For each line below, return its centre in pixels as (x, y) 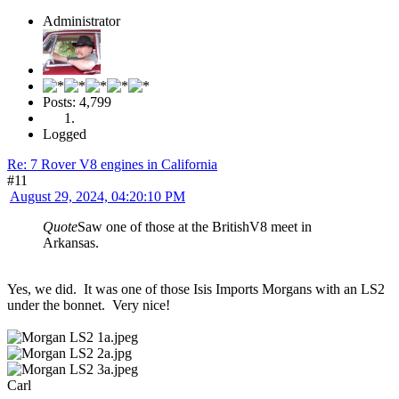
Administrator (81, 20)
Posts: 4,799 (77, 102)
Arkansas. (71, 242)
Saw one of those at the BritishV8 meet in (195, 226)
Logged (65, 134)
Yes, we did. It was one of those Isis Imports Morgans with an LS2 (196, 289)
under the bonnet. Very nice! (89, 305)
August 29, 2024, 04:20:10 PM (98, 196)
